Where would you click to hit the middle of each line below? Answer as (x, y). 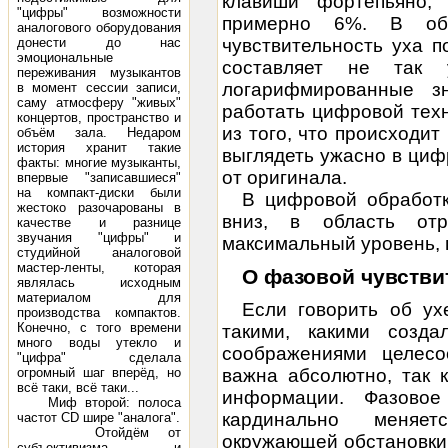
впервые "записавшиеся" (99, 177)
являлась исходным (99, 282)
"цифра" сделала (99, 357)
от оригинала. (284, 177)
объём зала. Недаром (99, 132)
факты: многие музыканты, (99, 162)
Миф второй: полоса (99, 402)
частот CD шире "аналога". (98, 417)
